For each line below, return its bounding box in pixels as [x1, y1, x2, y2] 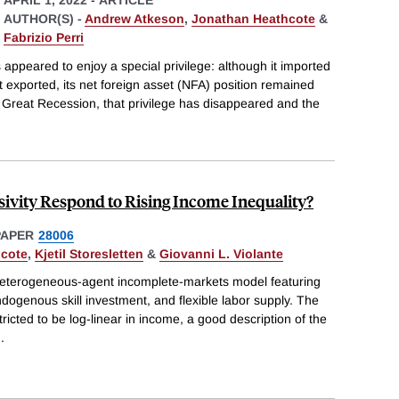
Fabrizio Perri [4, 29, 84, 45]
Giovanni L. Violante [159, 246, 283, 261]
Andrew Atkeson [85, 11, 184, 26]
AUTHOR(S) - [4, 11, 85, 26]
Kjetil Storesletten [35, 246, 143, 261]
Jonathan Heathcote [191, 11, 315, 26]
